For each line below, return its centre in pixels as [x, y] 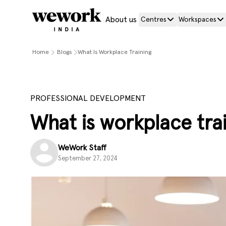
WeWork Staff [82, 148]
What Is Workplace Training [115, 52]
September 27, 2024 [88, 159]
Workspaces [197, 20]
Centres [154, 20]
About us [121, 20]
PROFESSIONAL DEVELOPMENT [88, 98]
